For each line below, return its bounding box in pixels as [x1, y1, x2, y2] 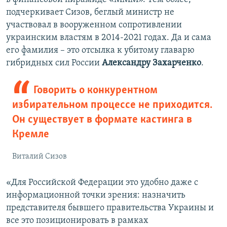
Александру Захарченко [102, 58, 201, 68]
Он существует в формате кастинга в [12, 114, 192, 126]
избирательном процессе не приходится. [12, 99, 212, 111]
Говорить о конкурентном [33, 85, 158, 97]
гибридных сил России [6, 58, 102, 68]
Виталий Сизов [12, 153, 67, 161]
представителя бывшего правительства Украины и [6, 203, 214, 213]
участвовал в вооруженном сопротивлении [6, 20, 182, 30]
